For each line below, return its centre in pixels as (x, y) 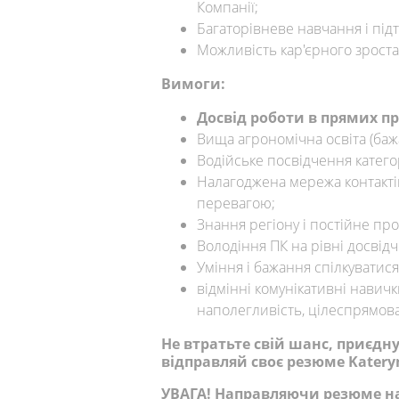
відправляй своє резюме (255, 362)
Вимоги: (193, 84)
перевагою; (236, 204)
